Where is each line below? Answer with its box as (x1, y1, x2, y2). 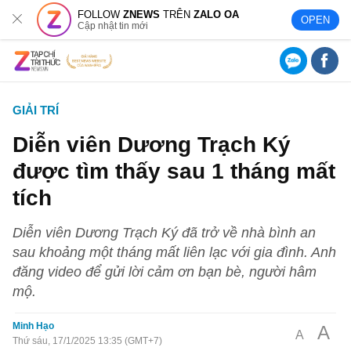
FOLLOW (78, 8, 124, 20)
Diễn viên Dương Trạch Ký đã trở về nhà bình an (13, 224, 317, 241)
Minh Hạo (13, 320, 55, 331)
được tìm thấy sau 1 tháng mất (13, 158, 336, 183)
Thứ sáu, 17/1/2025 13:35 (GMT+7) (13, 335, 163, 346)
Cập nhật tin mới (78, 20, 149, 31)
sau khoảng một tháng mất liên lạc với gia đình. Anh (13, 244, 337, 260)
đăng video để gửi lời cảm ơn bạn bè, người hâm (13, 263, 317, 280)
